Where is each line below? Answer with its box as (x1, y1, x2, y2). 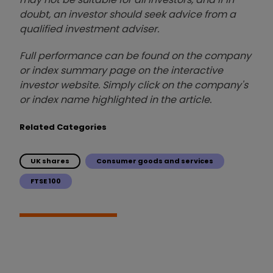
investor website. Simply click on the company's (19, 77, 248, 92)
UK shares (30, 155, 69, 166)
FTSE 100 (30, 175, 61, 186)
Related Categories (19, 121, 107, 133)
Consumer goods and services (96, 155, 213, 166)
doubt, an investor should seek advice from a (19, 7, 236, 21)
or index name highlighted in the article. (19, 92, 211, 107)
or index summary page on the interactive (19, 63, 223, 77)
